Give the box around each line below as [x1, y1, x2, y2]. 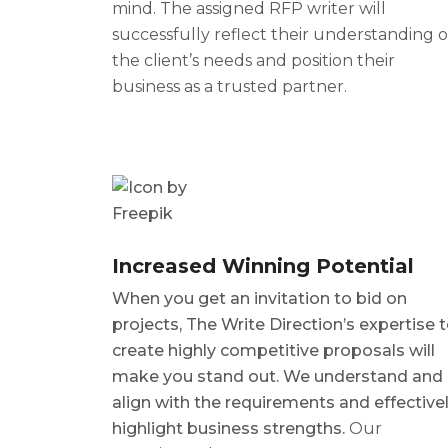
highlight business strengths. [112, 419, 349, 439]
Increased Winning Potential [112, 254, 414, 279]
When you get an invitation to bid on [112, 289, 407, 309]
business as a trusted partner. [112, 76, 347, 96]
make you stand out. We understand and [112, 367, 443, 387]
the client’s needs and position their [112, 50, 395, 70]
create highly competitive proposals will [112, 341, 435, 361]
